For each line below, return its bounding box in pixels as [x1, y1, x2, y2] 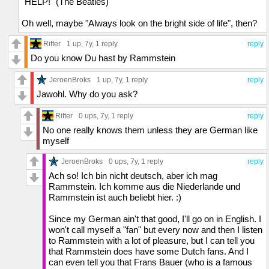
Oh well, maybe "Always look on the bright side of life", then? [22, 17, 257, 28]
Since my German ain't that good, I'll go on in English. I [49, 213, 261, 224]
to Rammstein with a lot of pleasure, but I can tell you [49, 235, 255, 246]
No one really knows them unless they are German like [43, 124, 258, 135]
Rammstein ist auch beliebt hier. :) [49, 192, 181, 202]
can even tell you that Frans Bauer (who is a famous [49, 256, 252, 267]
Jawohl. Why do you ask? [37, 88, 138, 99]
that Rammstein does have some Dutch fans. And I [49, 246, 249, 256]
